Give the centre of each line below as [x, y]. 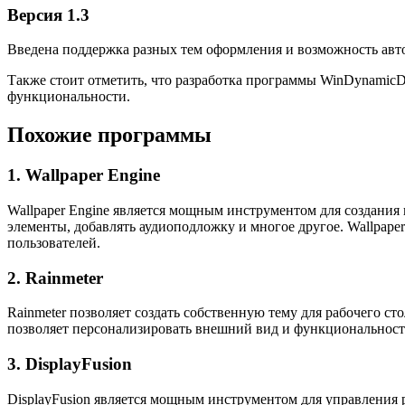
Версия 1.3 [48, 14]
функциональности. [69, 97]
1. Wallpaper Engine [84, 175]
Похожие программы [109, 135]
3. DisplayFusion [70, 364]
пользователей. [54, 242]
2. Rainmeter [55, 278]
